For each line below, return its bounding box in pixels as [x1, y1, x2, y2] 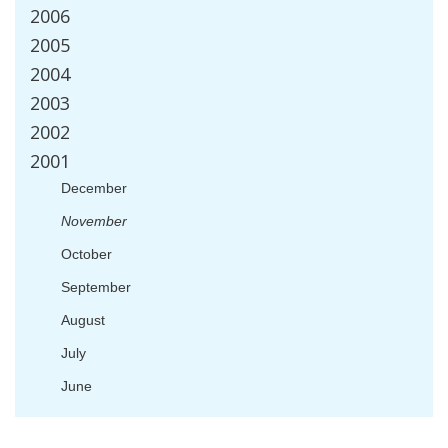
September [61, 279, 131, 295]
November [61, 213, 127, 229]
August [61, 312, 105, 328]
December [61, 180, 127, 196]
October [61, 246, 112, 262]
